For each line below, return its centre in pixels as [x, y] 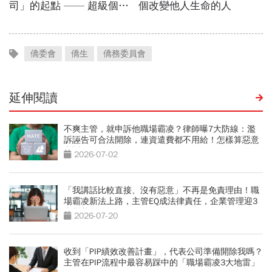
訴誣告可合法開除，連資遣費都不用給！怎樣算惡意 [161, 140]
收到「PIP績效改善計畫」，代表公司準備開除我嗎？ [163, 252]
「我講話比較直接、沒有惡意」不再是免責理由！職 [161, 191]
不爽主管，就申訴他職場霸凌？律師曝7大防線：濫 [160, 129]
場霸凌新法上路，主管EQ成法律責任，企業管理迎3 [161, 202]
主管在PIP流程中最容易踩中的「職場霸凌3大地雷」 [161, 263]
